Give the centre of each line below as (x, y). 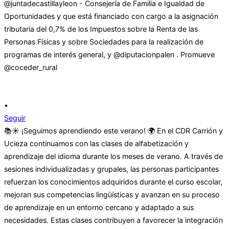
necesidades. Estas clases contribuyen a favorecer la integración (113, 220)
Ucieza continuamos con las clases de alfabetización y (96, 144)
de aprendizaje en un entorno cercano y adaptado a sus (99, 208)
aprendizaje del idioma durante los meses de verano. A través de (113, 156)
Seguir (15, 118)
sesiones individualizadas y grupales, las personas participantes (111, 169)
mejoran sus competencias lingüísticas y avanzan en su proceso (112, 195)
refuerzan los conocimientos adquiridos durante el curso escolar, (113, 182)
